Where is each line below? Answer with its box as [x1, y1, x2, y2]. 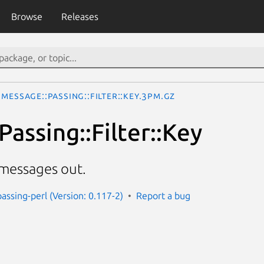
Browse [11, 11, 42, 22]
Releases [61, 11, 98, 22]
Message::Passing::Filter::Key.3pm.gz [1, 90, 176, 101]
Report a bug [136, 190, 190, 201]
